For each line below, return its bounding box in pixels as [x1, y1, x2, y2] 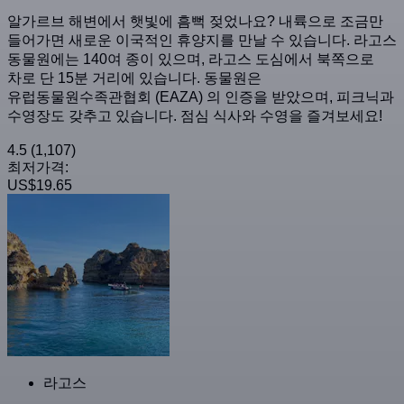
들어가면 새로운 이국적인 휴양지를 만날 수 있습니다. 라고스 [7, 32, 397, 48]
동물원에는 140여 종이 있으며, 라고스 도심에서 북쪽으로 [7, 50, 374, 67]
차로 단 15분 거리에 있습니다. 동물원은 [7, 69, 262, 86]
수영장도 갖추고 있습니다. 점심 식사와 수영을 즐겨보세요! [7, 107, 382, 124]
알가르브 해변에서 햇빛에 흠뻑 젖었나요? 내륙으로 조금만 [7, 13, 383, 29]
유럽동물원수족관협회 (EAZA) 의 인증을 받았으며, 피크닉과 [7, 88, 394, 105]
